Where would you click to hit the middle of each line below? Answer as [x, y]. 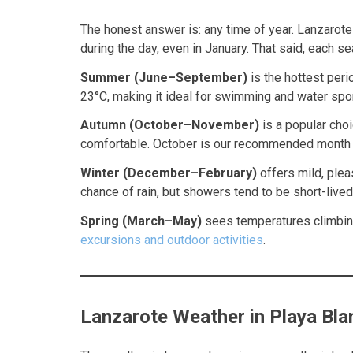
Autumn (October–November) [170, 125]
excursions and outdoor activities [172, 240]
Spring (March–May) [141, 221]
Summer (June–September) [164, 77]
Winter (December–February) [169, 173]
